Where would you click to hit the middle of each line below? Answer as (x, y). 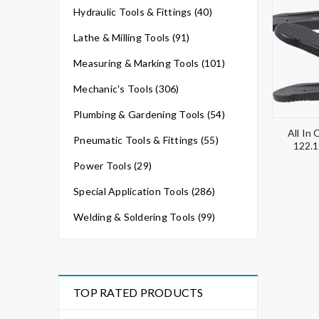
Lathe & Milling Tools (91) (132, 37)
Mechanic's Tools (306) (126, 89)
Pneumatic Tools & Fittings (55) (146, 140)
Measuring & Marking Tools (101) (149, 63)
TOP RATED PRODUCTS (138, 292)
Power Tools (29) (113, 166)
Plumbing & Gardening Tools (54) (149, 114)
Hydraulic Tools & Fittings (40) (143, 12)
